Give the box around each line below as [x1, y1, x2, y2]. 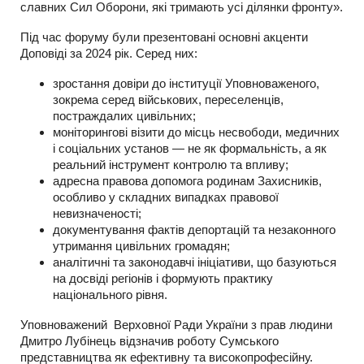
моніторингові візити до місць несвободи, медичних [53, 124, 340, 139]
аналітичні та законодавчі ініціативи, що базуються [53, 254, 336, 269]
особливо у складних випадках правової [53, 189, 279, 204]
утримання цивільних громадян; [53, 238, 230, 253]
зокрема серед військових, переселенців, [53, 92, 284, 106]
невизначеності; [53, 206, 141, 220]
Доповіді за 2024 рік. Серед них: [20, 45, 197, 60]
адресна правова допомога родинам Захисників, [53, 173, 322, 188]
